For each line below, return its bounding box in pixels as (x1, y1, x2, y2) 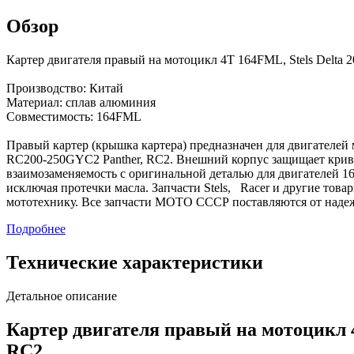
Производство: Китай (6, 81, 123, 96)
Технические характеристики (6, 252, 263, 273)
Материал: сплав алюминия (6, 96, 156, 110)
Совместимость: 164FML (6, 110, 141, 124)
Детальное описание (6, 289, 117, 303)
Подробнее (6, 222, 66, 236)
